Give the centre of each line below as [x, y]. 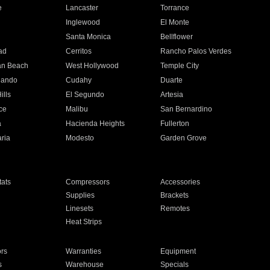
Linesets [79, 209]
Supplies [80, 195]
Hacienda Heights [95, 124]
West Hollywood [92, 66]
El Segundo [85, 95]
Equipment [178, 251]
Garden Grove [184, 138]
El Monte [175, 22]
